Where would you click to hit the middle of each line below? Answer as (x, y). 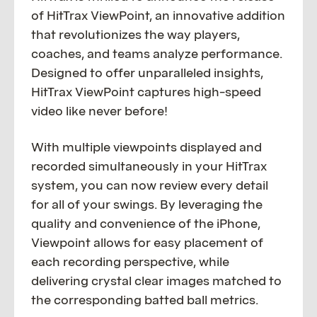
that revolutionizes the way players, (136, 34)
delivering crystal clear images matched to (156, 280)
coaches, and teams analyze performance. (157, 53)
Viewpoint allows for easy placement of (147, 242)
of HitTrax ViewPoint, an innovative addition (158, 15)
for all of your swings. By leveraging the (147, 204)
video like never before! (99, 110)
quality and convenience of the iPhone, (146, 223)
